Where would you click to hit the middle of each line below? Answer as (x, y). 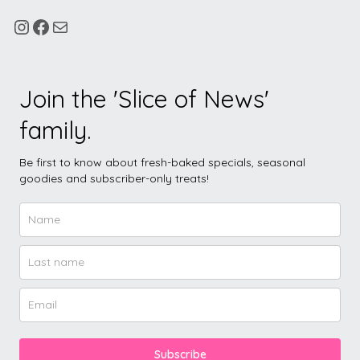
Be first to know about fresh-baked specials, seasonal (162, 162)
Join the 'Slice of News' (144, 99)
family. (55, 130)
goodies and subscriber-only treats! (114, 178)
